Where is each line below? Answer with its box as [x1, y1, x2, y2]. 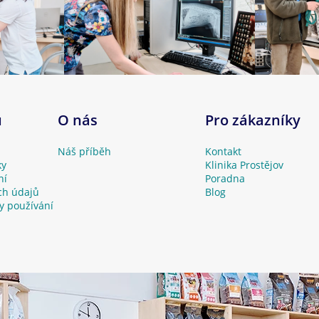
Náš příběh [57, 145, 111, 159]
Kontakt [204, 145, 241, 159]
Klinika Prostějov [204, 158, 283, 172]
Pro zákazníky [204, 110, 300, 130]
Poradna [204, 172, 245, 186]
